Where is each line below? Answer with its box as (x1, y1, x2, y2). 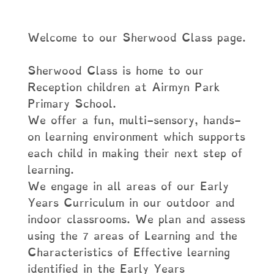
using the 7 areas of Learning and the (27, 228, 237, 243)
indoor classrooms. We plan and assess (27, 212, 245, 227)
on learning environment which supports (27, 129, 245, 144)
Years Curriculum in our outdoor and (27, 195, 235, 210)
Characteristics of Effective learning (27, 245, 230, 260)
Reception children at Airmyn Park (27, 80, 220, 95)
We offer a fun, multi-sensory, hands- (27, 113, 241, 128)
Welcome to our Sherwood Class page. (27, 30, 246, 45)
